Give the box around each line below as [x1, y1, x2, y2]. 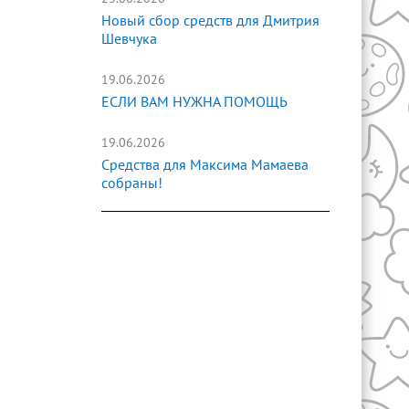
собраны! [101, 175, 163, 192]
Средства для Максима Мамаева [101, 157, 309, 173]
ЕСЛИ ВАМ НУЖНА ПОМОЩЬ [101, 94, 288, 110]
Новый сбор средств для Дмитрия [101, 13, 320, 29]
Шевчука [101, 31, 157, 47]
